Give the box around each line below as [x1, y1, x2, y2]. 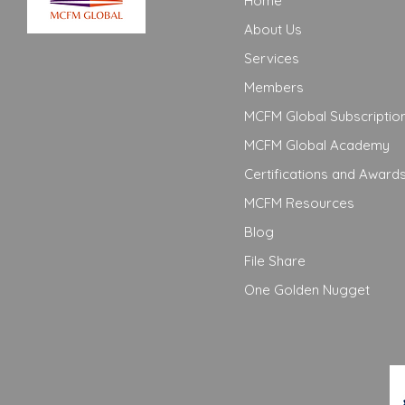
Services [244, 50, 299, 68]
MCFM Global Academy [244, 137, 390, 155]
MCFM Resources [244, 194, 354, 212]
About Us [244, 21, 302, 39]
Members [244, 79, 304, 97]
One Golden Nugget [244, 281, 370, 299]
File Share [244, 252, 306, 270]
